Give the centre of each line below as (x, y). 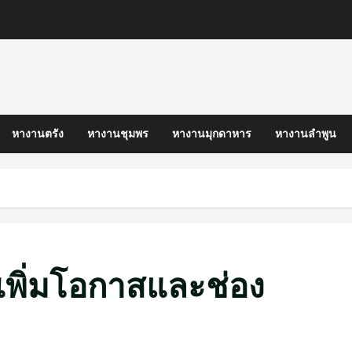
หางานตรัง (38, 134)
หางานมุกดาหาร (212, 134)
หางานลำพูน (306, 134)
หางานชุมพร (118, 134)
